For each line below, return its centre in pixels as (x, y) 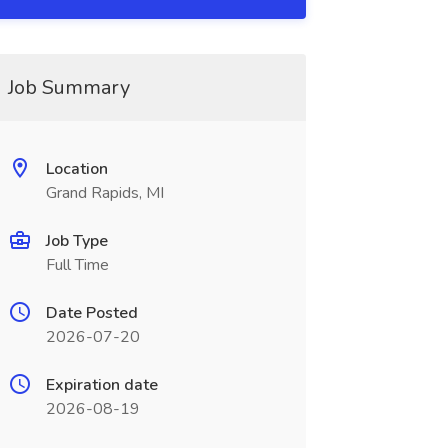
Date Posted (91, 313)
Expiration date (101, 385)
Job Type (76, 241)
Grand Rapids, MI (104, 193)
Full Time (77, 265)
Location (76, 169)
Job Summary (68, 87)
